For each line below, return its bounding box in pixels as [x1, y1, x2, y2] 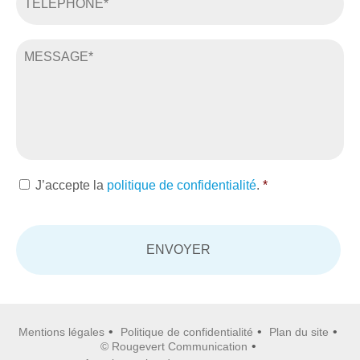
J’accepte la [35, 178, 107, 192]
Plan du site [269, 325, 329, 338]
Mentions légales [18, 325, 104, 338]
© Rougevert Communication [100, 339, 247, 353]
